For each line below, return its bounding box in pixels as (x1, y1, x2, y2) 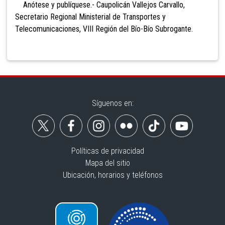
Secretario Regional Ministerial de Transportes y (15, 12, 166, 22)
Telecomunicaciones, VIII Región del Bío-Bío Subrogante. (15, 24, 193, 34)
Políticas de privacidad (71, 146, 144, 156)
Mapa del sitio (85, 158, 130, 168)
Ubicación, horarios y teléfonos (62, 170, 163, 180)
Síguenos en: (91, 98, 134, 108)
